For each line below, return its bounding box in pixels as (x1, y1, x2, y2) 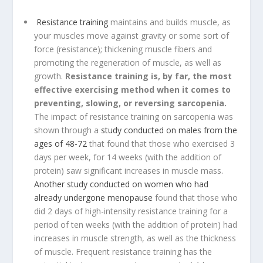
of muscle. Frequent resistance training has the (34, 245, 213, 257)
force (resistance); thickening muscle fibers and (34, 43, 213, 55)
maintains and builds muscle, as (108, 16, 231, 28)
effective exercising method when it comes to (34, 83, 231, 95)
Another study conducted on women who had (34, 178, 209, 190)
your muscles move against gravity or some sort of (34, 29, 230, 41)
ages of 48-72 (34, 137, 87, 149)
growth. (34, 70, 66, 82)
